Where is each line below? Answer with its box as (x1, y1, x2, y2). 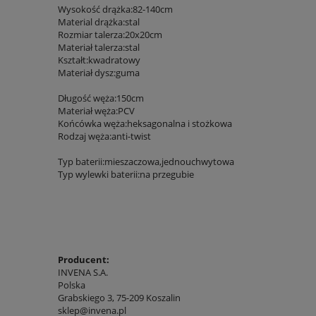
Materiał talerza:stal (58, 40, 140, 54)
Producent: (58, 253, 109, 266)
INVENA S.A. (58, 265, 108, 279)
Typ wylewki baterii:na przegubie (58, 167, 194, 181)
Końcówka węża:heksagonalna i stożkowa (58, 116, 232, 130)
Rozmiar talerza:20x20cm (58, 28, 162, 41)
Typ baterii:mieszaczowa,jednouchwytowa (58, 154, 234, 168)
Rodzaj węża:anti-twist (58, 129, 151, 142)
